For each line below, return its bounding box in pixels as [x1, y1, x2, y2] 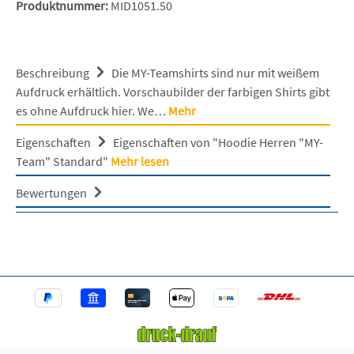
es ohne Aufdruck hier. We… [16, 102, 168, 119]
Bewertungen [16, 184, 89, 201]
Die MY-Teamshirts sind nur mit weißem [111, 64, 319, 81]
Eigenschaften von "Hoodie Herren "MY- [113, 134, 323, 150]
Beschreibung [16, 64, 89, 81]
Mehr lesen [111, 153, 169, 169]
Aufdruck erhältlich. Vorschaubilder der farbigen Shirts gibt [16, 83, 330, 100]
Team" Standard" [16, 153, 111, 169]
